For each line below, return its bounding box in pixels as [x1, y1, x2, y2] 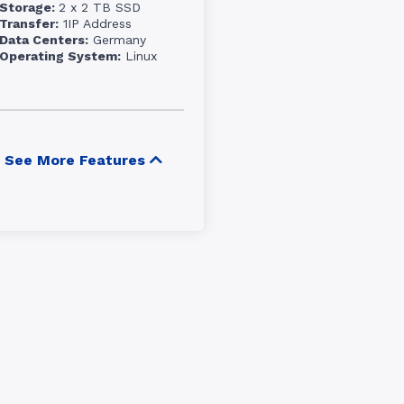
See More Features [4, 151, 145, 170]
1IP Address [59, 16, 132, 31]
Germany [88, 32, 146, 47]
